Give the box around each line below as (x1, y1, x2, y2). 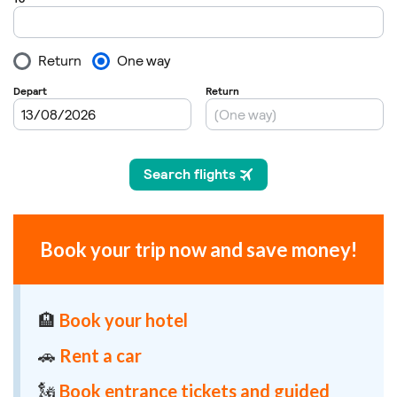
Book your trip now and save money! (40, 237, 357, 262)
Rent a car (59, 345, 142, 367)
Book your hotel (59, 309, 188, 331)
